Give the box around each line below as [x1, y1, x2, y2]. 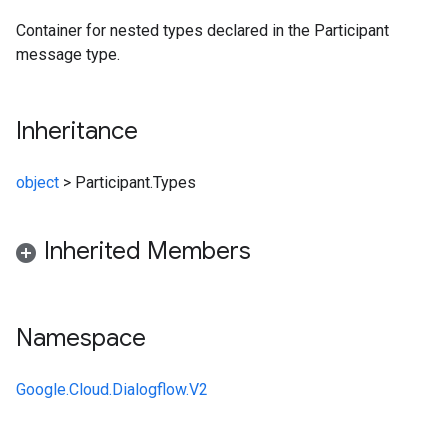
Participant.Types [75, 173, 196, 192]
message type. [16, 45, 120, 64]
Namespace [16, 323, 146, 353]
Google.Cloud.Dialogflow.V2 [16, 380, 208, 399]
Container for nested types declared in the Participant [16, 21, 389, 40]
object [16, 173, 59, 192]
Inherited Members [44, 236, 251, 266]
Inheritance [16, 116, 138, 146]
